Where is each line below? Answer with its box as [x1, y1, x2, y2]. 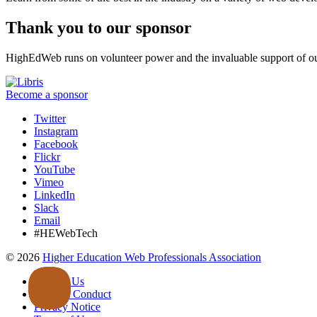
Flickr [34, 150, 60, 163]
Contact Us [34, 275, 84, 287]
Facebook [34, 137, 78, 150]
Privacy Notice [34, 300, 100, 313]
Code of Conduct [34, 287, 111, 300]
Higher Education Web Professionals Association [42, 250, 261, 263]
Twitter [34, 112, 66, 125]
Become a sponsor [6, 88, 88, 100]
